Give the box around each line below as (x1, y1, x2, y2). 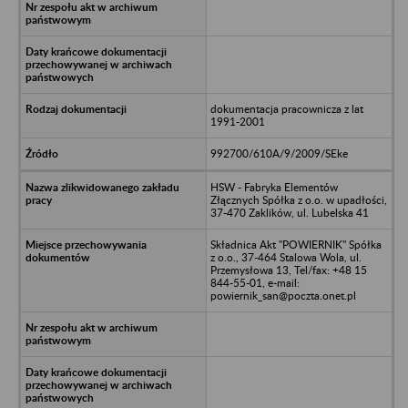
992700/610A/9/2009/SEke (209, 146, 348, 160)
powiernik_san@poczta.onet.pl (209, 288, 356, 302)
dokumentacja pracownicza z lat (209, 101, 363, 116)
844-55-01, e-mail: (209, 275, 300, 290)
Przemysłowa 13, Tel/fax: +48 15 (209, 262, 367, 277)
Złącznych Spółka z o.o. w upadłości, (209, 192, 387, 207)
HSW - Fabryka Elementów (209, 179, 338, 194)
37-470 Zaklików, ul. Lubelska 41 (209, 205, 369, 219)
